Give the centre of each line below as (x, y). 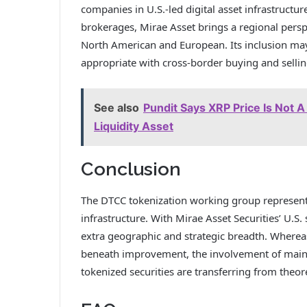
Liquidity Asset (134, 126)
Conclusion (131, 169)
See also (116, 108)
